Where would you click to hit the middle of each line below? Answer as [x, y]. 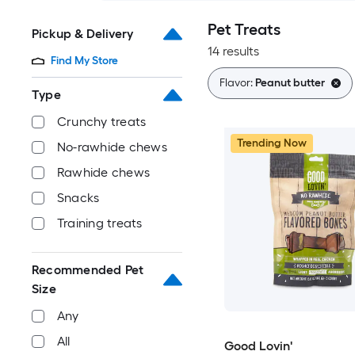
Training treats [100, 223]
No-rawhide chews [112, 147]
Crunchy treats [102, 122]
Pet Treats [244, 29]
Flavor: [237, 83]
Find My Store [84, 61]
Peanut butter [290, 83]
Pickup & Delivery [82, 34]
